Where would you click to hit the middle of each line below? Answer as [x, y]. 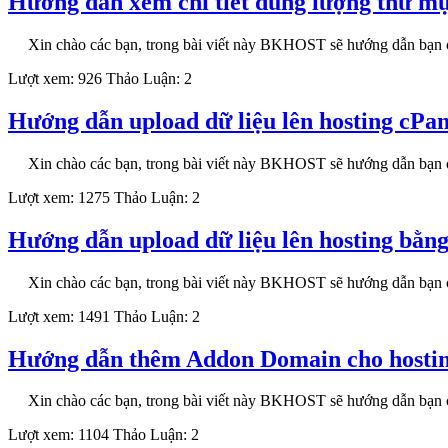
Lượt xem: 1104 [60, 435]
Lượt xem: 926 [57, 79]
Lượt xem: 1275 [61, 197]
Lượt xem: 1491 [61, 316]
